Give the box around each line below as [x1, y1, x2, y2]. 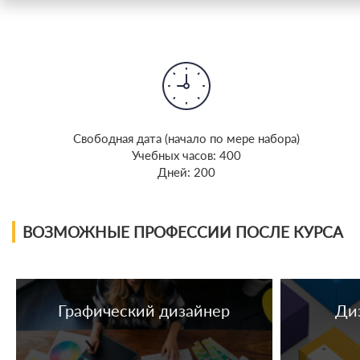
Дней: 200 [157, 164, 215, 179]
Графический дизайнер [58, 300, 231, 320]
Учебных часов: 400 [131, 147, 241, 162]
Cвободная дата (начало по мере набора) [72, 130, 300, 145]
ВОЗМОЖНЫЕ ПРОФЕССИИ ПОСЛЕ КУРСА [22, 222, 343, 241]
